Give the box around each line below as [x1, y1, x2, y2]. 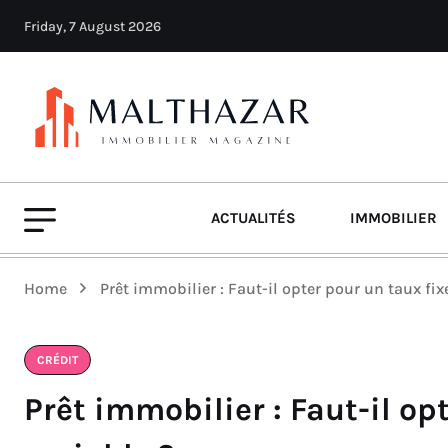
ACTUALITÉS [211, 209, 296, 227]
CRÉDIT [37, 353, 78, 367]
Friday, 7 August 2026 [24, 18, 161, 35]
